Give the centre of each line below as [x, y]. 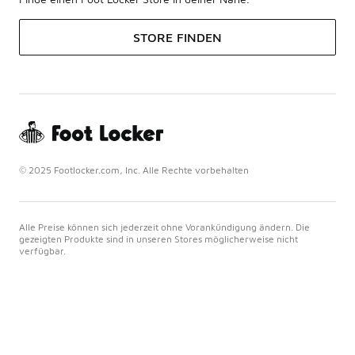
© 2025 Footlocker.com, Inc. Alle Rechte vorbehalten [134, 170]
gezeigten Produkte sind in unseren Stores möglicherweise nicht [158, 239]
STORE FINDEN [177, 37]
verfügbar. [42, 250]
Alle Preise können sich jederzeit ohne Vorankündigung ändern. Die [164, 227]
